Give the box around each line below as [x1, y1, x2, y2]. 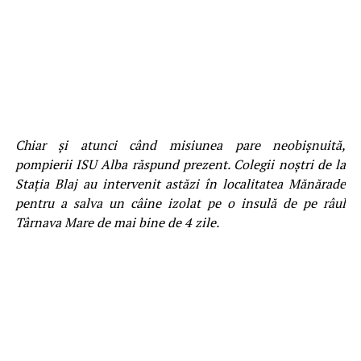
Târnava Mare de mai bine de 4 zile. [15, 213, 219, 231]
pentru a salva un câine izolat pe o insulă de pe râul [15, 193, 346, 212]
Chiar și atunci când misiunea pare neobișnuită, [15, 135, 346, 154]
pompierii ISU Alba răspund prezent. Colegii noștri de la [15, 155, 346, 173]
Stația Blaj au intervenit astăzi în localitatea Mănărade [15, 174, 346, 193]
